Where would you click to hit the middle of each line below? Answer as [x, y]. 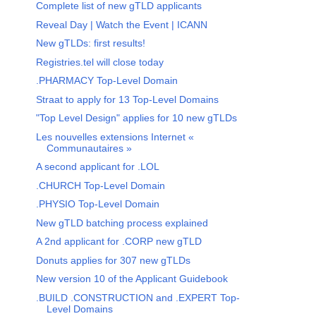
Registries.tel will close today [99, 62]
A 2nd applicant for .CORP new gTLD [119, 242]
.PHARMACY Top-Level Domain [107, 81]
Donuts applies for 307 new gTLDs [113, 260]
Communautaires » [89, 148]
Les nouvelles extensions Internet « [115, 136]
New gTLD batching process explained [122, 223]
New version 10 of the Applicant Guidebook [132, 279]
